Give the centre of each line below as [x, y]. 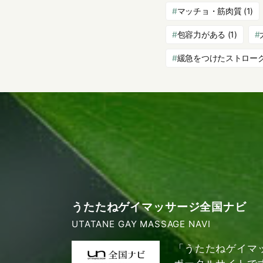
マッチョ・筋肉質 [209, 11]
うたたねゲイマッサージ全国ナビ [159, 207]
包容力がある [201, 35]
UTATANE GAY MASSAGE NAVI [141, 224]
